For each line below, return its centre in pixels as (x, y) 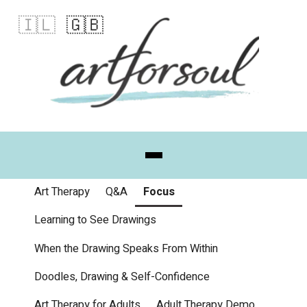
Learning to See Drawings (95, 220)
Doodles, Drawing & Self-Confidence (122, 277)
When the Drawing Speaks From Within (126, 248)
